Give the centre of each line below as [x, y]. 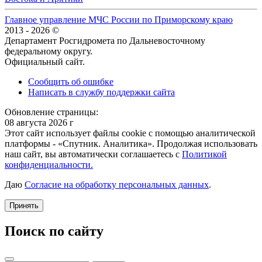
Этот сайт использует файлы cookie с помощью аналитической [130, 133]
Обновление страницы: [51, 112]
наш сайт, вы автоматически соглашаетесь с [93, 154]
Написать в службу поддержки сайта [101, 92]
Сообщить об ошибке [71, 82]
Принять [24, 206]
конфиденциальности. [49, 165]
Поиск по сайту [54, 231]
